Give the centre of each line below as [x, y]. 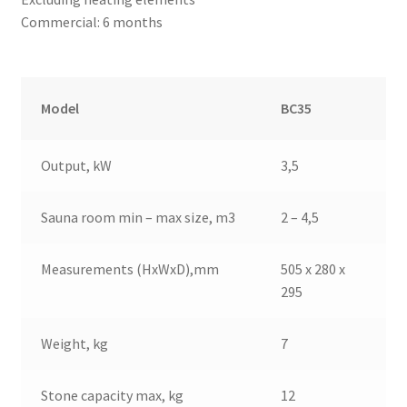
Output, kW [77, 165]
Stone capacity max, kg [113, 395]
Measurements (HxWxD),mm [130, 268]
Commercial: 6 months [91, 22]
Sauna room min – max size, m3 [139, 217]
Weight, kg [75, 343]
